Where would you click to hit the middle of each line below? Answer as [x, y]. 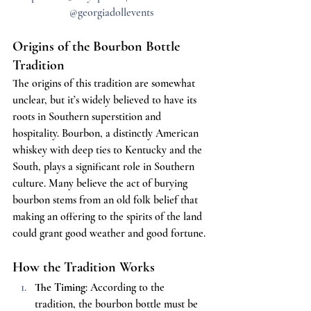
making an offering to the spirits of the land [109, 217]
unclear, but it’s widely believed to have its [106, 100]
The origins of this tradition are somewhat [105, 84]
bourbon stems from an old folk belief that [107, 200]
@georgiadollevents [111, 13]
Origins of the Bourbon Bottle [98, 47]
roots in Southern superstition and [88, 117]
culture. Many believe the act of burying [101, 184]
